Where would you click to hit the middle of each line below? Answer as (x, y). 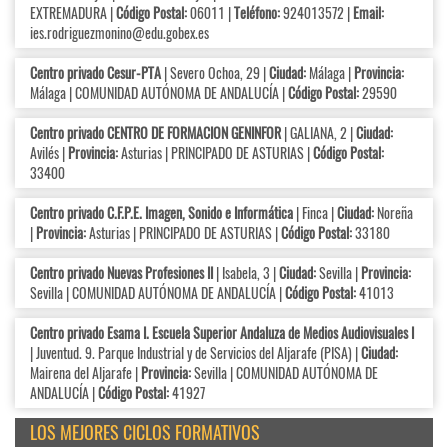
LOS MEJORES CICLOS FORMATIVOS (145, 432)
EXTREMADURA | (73, 13)
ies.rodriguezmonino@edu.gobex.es (119, 33)
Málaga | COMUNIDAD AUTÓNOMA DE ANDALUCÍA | (159, 93)
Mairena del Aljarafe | (85, 373)
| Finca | (315, 213)
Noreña (393, 213)
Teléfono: (258, 13)
